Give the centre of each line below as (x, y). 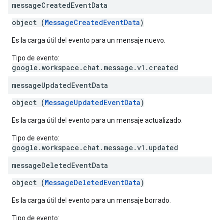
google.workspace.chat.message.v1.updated (95, 148)
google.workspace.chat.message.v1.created (95, 68)
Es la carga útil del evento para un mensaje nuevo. (89, 40)
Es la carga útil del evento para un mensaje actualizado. (97, 120)
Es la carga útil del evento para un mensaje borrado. (91, 200)
